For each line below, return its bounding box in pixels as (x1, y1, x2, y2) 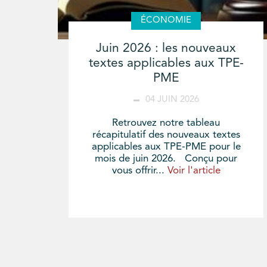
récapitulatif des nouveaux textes (92, 130, 240, 141)
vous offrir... (111, 166, 167, 176)
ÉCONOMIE (141, 16, 192, 26)
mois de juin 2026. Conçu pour (95, 154, 238, 164)
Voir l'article (167, 166, 221, 176)
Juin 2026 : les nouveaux (96, 42, 237, 55)
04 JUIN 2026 (145, 95, 199, 105)
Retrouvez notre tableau (112, 118, 221, 129)
